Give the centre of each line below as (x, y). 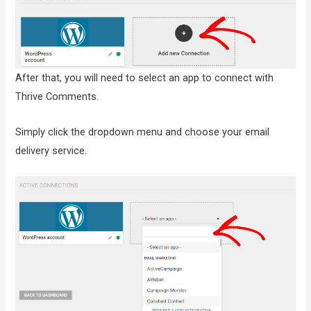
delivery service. (51, 150)
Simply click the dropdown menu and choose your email (143, 132)
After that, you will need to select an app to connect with (145, 78)
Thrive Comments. (57, 97)
